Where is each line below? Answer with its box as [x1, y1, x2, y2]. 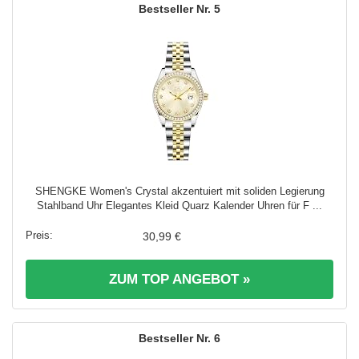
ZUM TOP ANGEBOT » [109, 272, 250, 288]
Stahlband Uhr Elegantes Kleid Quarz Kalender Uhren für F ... [37, 200, 322, 212]
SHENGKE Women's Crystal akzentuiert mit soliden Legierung [34, 185, 325, 198]
